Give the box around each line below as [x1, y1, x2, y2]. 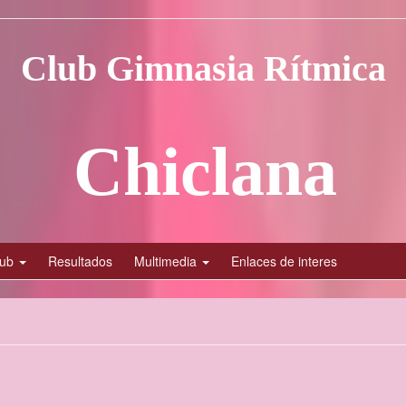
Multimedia [134, 252, 200, 270]
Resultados [48, 252, 112, 270]
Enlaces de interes [231, 252, 337, 270]
